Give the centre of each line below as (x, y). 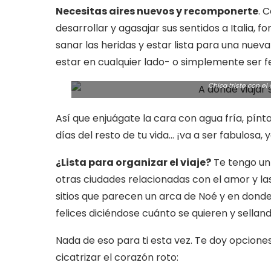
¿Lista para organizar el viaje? (133, 162)
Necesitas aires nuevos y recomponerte (157, 11)
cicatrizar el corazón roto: (117, 257)
